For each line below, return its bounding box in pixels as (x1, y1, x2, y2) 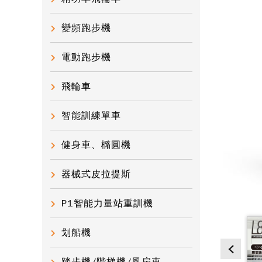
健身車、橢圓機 (61, 139, 131, 151)
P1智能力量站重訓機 (61, 198, 153, 210)
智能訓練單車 (61, 110, 121, 122)
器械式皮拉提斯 (61, 168, 131, 181)
